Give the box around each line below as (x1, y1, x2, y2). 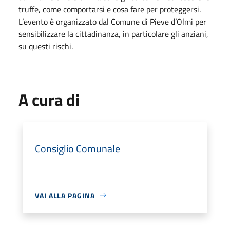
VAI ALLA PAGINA (35, 189, 95, 201)
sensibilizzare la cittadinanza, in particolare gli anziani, (18, 27, 208, 40)
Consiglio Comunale (35, 140, 120, 157)
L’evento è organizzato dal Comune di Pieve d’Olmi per (18, 15, 206, 28)
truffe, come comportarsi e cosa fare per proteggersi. (18, 3, 201, 15)
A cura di (18, 87, 80, 112)
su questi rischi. (18, 40, 73, 52)
